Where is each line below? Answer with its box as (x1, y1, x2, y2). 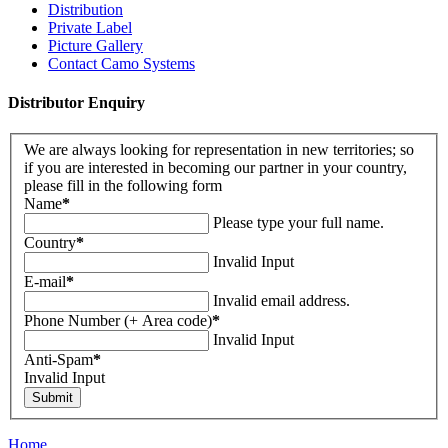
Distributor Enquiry (8, 94, 145, 112)
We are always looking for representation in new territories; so (24, 140, 414, 158)
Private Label (48, 18, 132, 36)
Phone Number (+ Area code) (24, 311, 212, 329)
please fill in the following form (24, 176, 222, 194)
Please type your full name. (213, 213, 384, 231)
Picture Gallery (48, 36, 143, 54)
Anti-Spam (24, 350, 93, 368)
